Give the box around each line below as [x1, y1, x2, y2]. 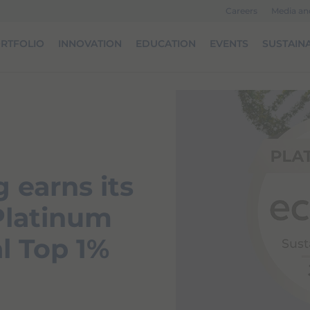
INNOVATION [58, 37, 122, 50]
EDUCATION [136, 37, 196, 50]
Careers [226, 6, 257, 16]
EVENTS [210, 37, 248, 50]
